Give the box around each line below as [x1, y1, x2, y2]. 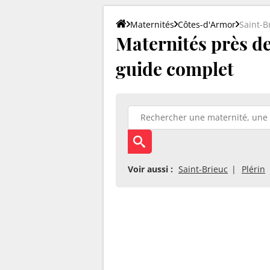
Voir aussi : [128, 163, 173, 175]
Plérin [242, 163, 265, 175]
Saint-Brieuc [178, 163, 228, 175]
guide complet [116, 56, 234, 81]
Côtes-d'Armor [178, 18, 236, 30]
